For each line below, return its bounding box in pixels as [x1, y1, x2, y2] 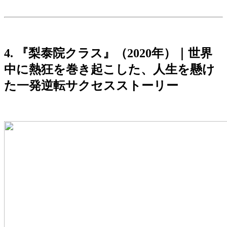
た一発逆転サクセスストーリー [4, 79, 178, 93]
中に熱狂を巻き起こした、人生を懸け [4, 63, 215, 77]
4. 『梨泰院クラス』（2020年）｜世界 [4, 47, 212, 60]
